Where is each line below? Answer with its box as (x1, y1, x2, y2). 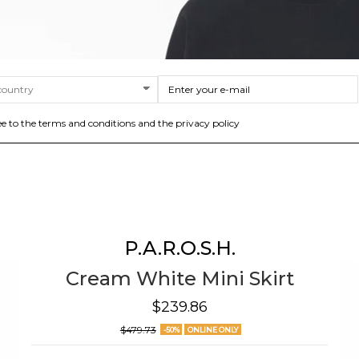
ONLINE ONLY (187, 325, 238, 334)
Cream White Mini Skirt (65, 267, 294, 291)
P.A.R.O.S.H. (123, 236, 236, 260)
